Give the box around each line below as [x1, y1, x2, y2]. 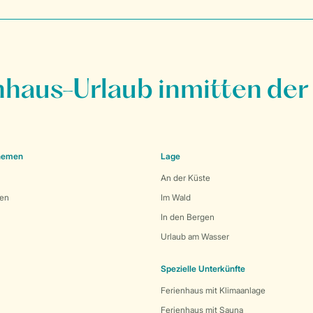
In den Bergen [161, 212, 214, 223]
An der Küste [161, 173, 210, 184]
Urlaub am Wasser [161, 231, 229, 242]
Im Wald [161, 192, 191, 203]
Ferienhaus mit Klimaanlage [161, 285, 265, 296]
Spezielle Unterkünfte [161, 263, 245, 275]
